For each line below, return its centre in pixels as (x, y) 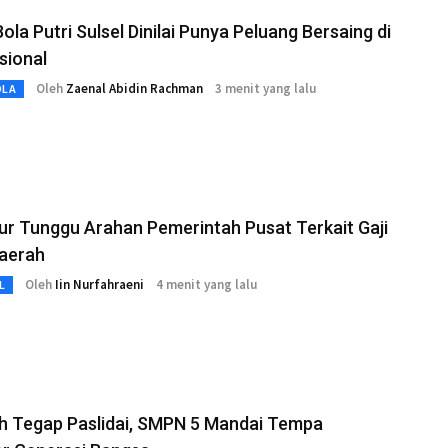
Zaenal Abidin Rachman (134, 89)
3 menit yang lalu (265, 89)
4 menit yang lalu (206, 285)
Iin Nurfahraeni (99, 285)
